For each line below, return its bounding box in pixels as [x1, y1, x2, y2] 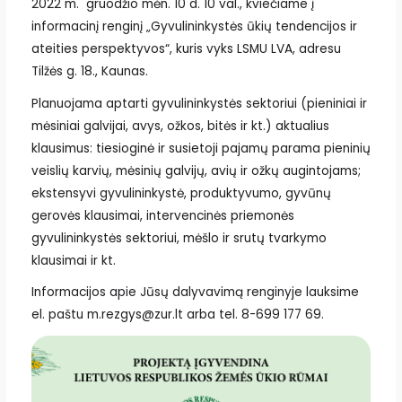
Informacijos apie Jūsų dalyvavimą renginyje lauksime [31, 284, 359, 301]
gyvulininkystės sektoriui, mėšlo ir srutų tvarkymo [31, 229, 327, 247]
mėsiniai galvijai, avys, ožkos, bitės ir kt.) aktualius [31, 117, 329, 135]
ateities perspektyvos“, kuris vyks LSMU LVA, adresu [31, 39, 341, 57]
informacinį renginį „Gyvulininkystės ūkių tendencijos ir [31, 17, 357, 35]
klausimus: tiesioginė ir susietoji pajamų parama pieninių [31, 139, 371, 157]
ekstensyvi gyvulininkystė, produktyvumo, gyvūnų [31, 184, 331, 202]
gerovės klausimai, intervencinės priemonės [31, 206, 294, 224]
